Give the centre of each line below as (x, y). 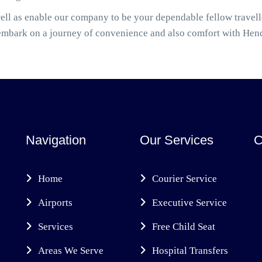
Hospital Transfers (190, 251)
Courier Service (185, 179)
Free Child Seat (184, 227)
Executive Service (189, 203)
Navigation (56, 140)
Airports (55, 203)
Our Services (177, 140)
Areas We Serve (71, 251)
